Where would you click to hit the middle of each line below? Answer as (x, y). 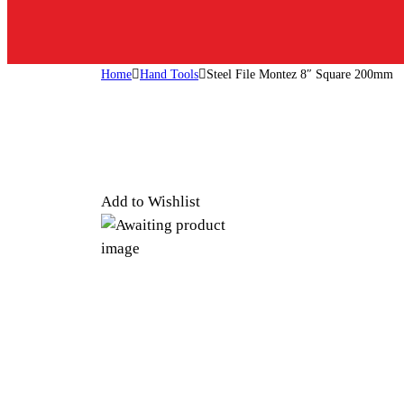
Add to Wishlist (151, 201)
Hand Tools (169, 74)
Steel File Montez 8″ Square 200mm (300, 74)
